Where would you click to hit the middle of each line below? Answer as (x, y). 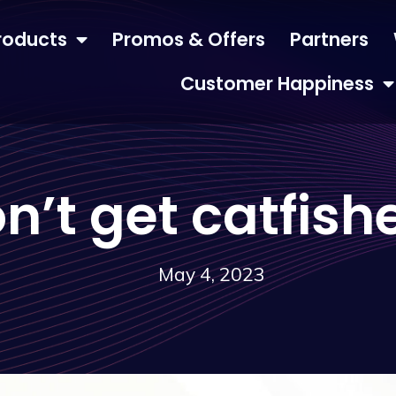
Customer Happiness (277, 84)
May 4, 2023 (211, 274)
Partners (329, 39)
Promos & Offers (188, 39)
